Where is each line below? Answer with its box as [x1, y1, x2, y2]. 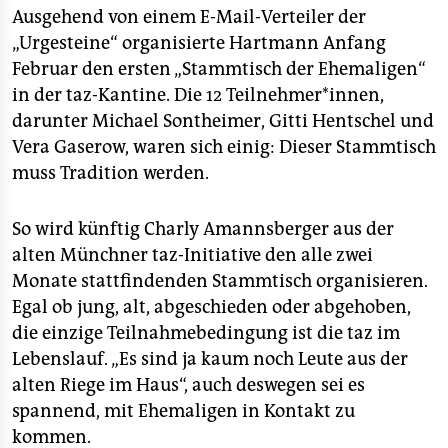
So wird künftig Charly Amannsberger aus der [12, 218, 394, 240]
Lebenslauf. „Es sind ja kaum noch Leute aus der [12, 348, 408, 370]
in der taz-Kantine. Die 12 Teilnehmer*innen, [12, 84, 384, 106]
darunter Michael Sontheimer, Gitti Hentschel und [12, 110, 434, 132]
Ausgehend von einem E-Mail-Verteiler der [12, 6, 366, 28]
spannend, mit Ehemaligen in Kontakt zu [12, 400, 355, 422]
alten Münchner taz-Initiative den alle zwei [12, 244, 373, 266]
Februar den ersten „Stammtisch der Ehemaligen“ [12, 58, 426, 80]
